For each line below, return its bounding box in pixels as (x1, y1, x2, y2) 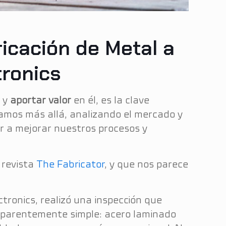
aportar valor (10, 94, 72, 106)
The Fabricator (36, 158, 105, 170)
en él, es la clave (71, 94, 150, 106)
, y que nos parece (104, 158, 189, 170)
